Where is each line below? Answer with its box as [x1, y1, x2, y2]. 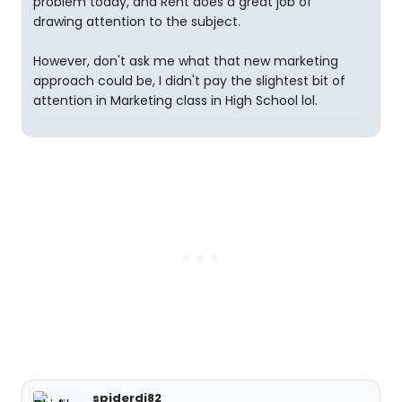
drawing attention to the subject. [33, 13, 240, 31]
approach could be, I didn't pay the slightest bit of [33, 72, 345, 90]
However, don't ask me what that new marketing [33, 52, 338, 70]
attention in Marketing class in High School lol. [33, 92, 318, 109]
